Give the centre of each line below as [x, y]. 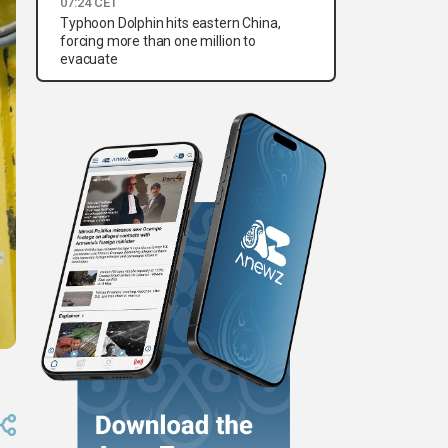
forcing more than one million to [158, 41]
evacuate [89, 59]
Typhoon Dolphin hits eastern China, [170, 23]
